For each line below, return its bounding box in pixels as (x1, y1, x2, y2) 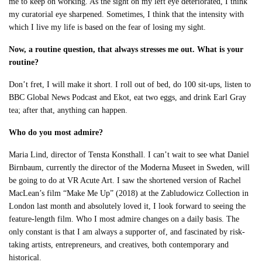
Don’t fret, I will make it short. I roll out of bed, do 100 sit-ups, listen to (9, 80, 251, 89)
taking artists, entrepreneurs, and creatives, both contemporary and (9, 240, 229, 250)
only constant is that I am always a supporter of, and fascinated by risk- (9, 227, 246, 237)
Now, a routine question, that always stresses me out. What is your (9, 45, 244, 54)
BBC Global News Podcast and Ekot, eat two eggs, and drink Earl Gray (9, 93, 247, 102)
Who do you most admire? (9, 128, 104, 137)
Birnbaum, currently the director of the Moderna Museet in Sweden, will (9, 163, 250, 173)
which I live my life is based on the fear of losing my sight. (9, 23, 206, 32)
